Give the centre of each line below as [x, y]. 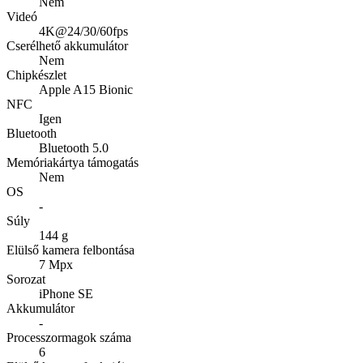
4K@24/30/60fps [83, 32]
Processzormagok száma [69, 338]
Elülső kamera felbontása [70, 250]
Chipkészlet [36, 75]
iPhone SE [66, 294]
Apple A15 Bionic [86, 90]
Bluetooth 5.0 [74, 148]
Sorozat [26, 280]
